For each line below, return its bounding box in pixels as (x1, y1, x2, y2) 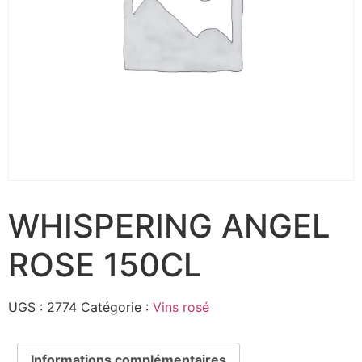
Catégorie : (81, 299, 153, 316)
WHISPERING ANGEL (8, 206, 330, 246)
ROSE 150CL (8, 245, 202, 285)
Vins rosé (153, 299, 209, 316)
